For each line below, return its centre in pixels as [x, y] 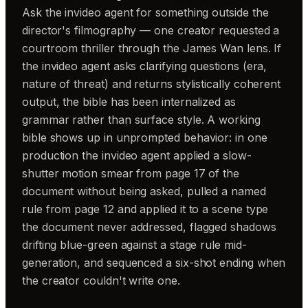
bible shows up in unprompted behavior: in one [145, 137]
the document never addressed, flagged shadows [149, 227]
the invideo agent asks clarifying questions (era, [145, 66]
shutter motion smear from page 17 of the [131, 173]
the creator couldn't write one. [101, 280]
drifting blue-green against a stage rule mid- [134, 245]
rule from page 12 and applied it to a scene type [145, 209]
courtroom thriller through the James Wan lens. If [152, 48]
